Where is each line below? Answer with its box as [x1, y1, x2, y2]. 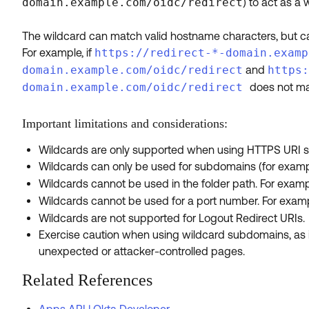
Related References [22, 270, 152, 289]
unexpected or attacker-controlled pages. [39, 244, 245, 257]
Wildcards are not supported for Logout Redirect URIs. [39, 211, 305, 224]
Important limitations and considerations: [22, 116, 231, 130]
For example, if [22, 46, 94, 59]
